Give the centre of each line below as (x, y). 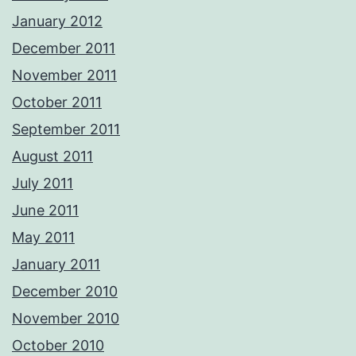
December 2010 (65, 292)
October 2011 (57, 103)
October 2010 (58, 346)
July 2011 (43, 184)
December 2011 (64, 48)
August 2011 (52, 157)
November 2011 (64, 75)
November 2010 (66, 319)
